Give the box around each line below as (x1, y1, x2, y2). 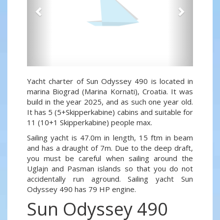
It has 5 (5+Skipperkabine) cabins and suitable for (27, 107, 193, 117)
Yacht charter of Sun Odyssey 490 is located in (27, 76, 193, 86)
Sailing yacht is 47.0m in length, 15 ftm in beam (27, 133, 193, 143)
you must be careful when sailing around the (27, 153, 193, 164)
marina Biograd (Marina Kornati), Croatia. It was (27, 86, 193, 97)
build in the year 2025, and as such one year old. (27, 97, 193, 107)
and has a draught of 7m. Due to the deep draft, (27, 143, 193, 153)
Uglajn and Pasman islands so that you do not (27, 164, 193, 174)
